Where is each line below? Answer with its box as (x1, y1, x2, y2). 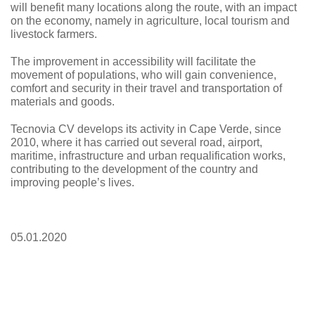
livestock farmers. (11, 28, 97, 40)
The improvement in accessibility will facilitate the (11, 56, 256, 67)
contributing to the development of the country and (11, 163, 258, 175)
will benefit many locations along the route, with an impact (11, 1, 297, 13)
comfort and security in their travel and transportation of (11, 82, 282, 94)
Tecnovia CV (11, 123, 75, 135)
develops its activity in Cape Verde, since (75, 123, 281, 135)
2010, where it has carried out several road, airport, (11, 136, 262, 148)
